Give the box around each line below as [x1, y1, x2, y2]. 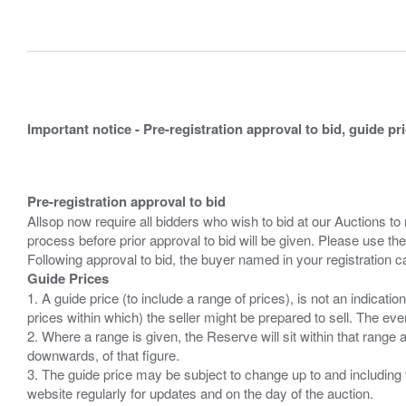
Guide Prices [27, 268, 109, 288]
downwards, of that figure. [27, 345, 179, 364]
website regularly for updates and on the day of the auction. [27, 383, 373, 402]
